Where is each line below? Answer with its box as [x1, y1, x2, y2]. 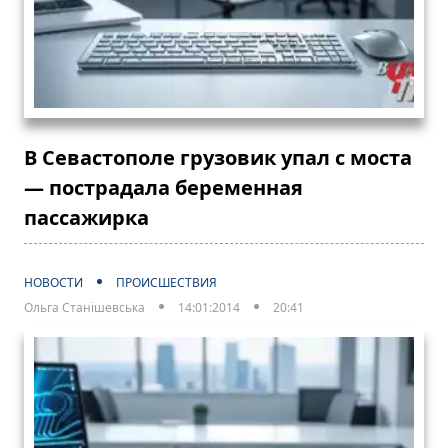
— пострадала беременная [24, 173, 303, 201]
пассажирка [24, 203, 149, 231]
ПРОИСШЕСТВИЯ [116, 273, 217, 291]
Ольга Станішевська [24, 298, 145, 316]
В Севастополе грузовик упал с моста [24, 143, 412, 171]
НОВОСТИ [24, 273, 83, 291]
